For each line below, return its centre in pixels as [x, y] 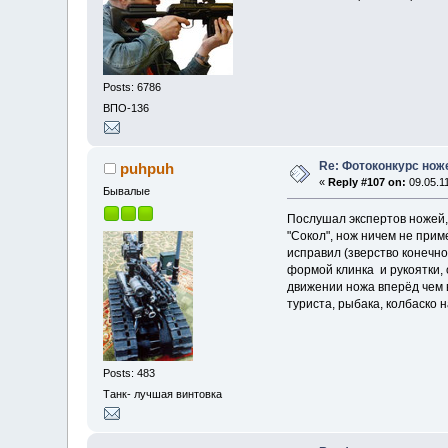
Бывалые [127, 191]
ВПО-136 [126, 108]
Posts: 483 [129, 372]
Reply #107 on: [367, 182]
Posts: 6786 [132, 86]
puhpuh [146, 169]
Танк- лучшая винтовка [163, 394]
